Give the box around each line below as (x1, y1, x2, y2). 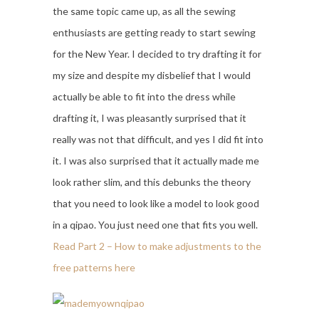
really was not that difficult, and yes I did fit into (53, 133, 263, 145)
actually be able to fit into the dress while (53, 90, 236, 103)
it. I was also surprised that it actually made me (53, 155, 259, 167)
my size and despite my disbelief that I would (53, 69, 251, 81)
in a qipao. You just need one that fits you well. (53, 219, 258, 231)
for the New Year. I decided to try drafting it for (53, 48, 261, 60)
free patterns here (53, 261, 135, 273)
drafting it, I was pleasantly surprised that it (53, 112, 246, 124)
